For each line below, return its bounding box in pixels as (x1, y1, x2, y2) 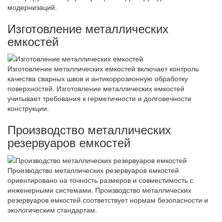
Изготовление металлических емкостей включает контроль (7, 63, 199, 74)
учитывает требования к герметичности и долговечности (7, 93, 191, 104)
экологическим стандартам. (7, 204, 97, 215)
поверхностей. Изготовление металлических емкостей (7, 83, 184, 94)
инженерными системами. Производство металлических (7, 184, 191, 195)
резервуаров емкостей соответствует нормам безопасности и (7, 194, 208, 205)
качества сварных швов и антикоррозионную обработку (7, 73, 188, 84)
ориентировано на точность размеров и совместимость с (7, 174, 193, 185)
